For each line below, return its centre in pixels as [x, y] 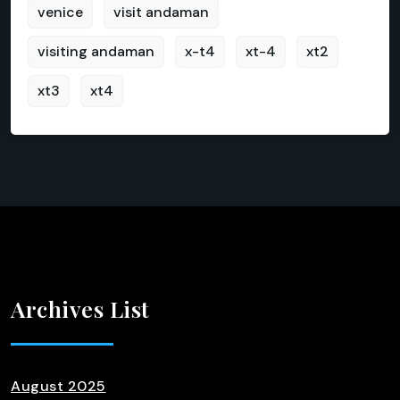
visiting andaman [96, 51]
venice [60, 12]
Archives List [80, 308]
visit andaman [161, 12]
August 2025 [58, 386]
